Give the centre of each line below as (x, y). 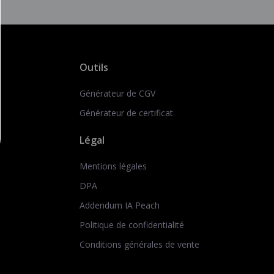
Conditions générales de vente (139, 244)
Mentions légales (113, 166)
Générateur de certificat (126, 113)
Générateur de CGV (117, 93)
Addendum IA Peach (120, 205)
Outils (94, 67)
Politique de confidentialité (132, 225)
